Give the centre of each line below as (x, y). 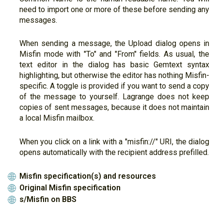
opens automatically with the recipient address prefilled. (114, 152)
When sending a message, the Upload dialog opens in (114, 44)
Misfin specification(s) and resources (88, 176)
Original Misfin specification (70, 187)
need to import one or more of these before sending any (114, 9)
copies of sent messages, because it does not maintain (114, 108)
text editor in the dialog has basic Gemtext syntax (114, 65)
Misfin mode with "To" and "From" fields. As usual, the (114, 54)
